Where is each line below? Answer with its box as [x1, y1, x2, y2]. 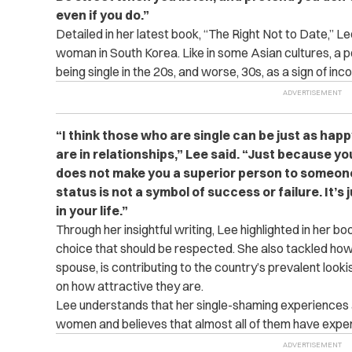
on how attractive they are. [55, 278, 203, 294]
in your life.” [55, 203, 128, 218]
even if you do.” [55, 7, 149, 23]
